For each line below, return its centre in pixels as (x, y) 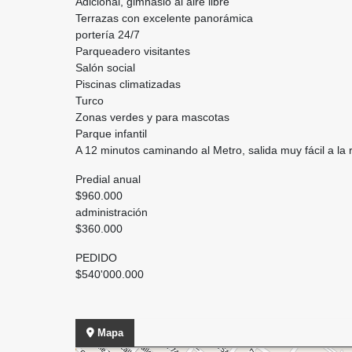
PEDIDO (98, 258)
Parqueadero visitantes (133, 51)
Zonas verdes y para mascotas (154, 117)
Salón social (105, 68)
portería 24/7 (108, 35)
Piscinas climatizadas (128, 84)
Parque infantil (111, 134)
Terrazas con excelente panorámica (166, 18)
